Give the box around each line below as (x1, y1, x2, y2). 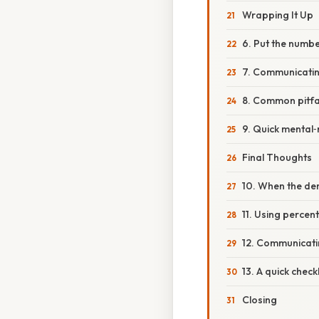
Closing (242, 293, 277, 307)
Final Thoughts (242, 151, 312, 164)
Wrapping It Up (242, 9, 313, 22)
